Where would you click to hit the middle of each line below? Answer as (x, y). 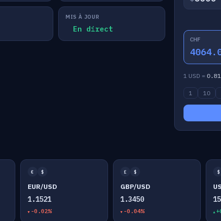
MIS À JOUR (82, 17)
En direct (93, 29)
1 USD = (195, 76)
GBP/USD (135, 186)
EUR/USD (42, 186)
